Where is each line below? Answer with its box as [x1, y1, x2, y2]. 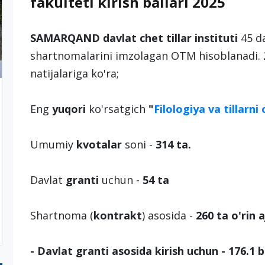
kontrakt [93, 208, 142, 222]
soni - [121, 137, 153, 151]
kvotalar [76, 137, 122, 151]
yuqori [51, 102, 89, 116]
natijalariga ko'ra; [30, 66, 125, 80]
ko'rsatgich [88, 102, 148, 116]
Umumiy [30, 137, 76, 151]
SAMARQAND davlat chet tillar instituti [30, 31, 238, 45]
